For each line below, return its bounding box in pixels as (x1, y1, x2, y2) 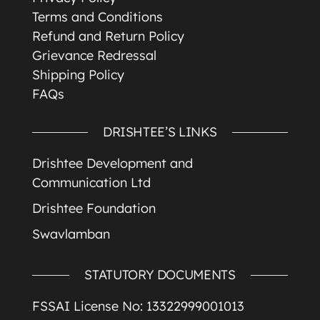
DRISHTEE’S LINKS (102, 124, 218, 140)
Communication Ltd (32, 174, 151, 191)
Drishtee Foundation (32, 200, 156, 216)
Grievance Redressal (32, 47, 156, 64)
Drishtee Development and (32, 155, 193, 171)
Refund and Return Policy (32, 28, 184, 44)
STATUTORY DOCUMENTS (84, 266, 236, 283)
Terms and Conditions (32, 9, 163, 25)
